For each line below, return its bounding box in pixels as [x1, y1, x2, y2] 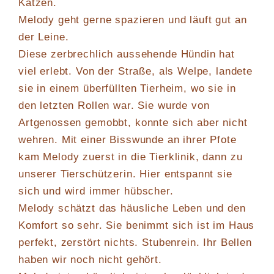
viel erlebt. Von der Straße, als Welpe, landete [18, 65, 253, 77]
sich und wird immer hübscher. [18, 185, 174, 197]
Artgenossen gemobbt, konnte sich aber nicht [18, 116, 248, 128]
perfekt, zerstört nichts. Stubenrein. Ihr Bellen [18, 236, 252, 248]
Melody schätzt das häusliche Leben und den [18, 202, 246, 214]
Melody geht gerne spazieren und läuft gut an [18, 13, 247, 26]
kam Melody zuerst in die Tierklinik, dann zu [18, 150, 243, 163]
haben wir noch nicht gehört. [18, 253, 162, 265]
